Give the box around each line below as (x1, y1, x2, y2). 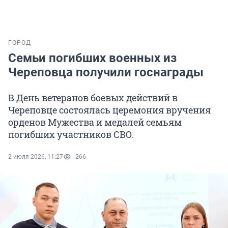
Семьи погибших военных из (8, 51, 177, 66)
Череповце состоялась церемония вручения (8, 104, 211, 117)
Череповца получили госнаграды (8, 65, 204, 80)
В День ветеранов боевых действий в (8, 92, 178, 104)
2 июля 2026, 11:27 (8, 153, 63, 161)
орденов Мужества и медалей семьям (8, 116, 182, 129)
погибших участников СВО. (8, 128, 134, 141)
